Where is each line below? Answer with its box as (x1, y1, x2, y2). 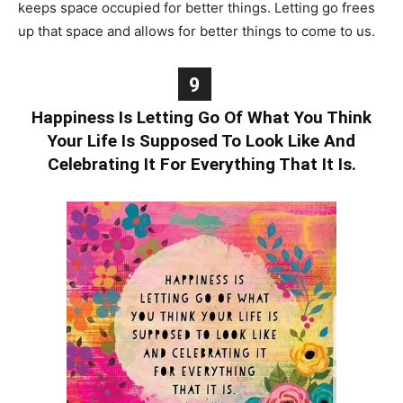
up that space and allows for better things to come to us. (18, 22, 375, 40)
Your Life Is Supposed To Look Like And (48, 130, 355, 151)
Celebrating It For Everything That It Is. (47, 153, 356, 175)
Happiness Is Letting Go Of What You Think (31, 106, 372, 128)
